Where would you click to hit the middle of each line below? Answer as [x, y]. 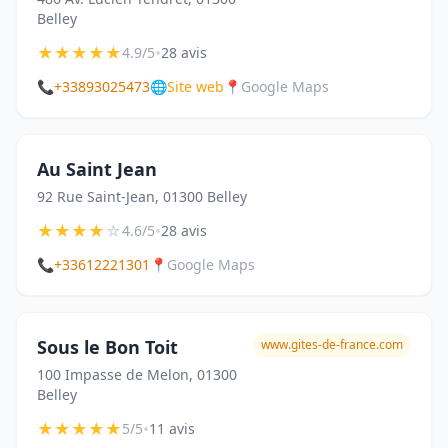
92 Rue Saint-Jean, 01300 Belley [142, 196]
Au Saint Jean [97, 169]
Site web [195, 86]
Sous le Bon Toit [107, 347]
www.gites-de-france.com [332, 344]
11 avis [172, 428]
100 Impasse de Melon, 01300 [137, 374]
